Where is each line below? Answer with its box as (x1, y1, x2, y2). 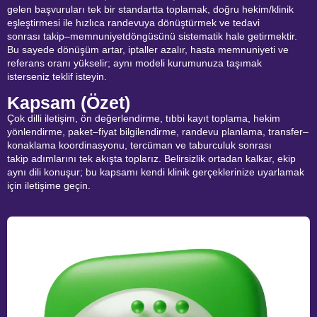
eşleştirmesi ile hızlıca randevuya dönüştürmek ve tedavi (7, 17, 260, 29)
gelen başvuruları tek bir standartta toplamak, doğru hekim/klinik (7, 4, 294, 16)
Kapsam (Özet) (7, 92, 130, 113)
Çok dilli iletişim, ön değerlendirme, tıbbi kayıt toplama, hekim (7, 112, 280, 124)
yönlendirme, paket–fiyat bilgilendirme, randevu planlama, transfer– (7, 125, 309, 137)
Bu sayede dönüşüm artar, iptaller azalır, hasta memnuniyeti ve (7, 44, 289, 56)
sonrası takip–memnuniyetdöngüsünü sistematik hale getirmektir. (7, 30, 297, 42)
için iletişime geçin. (7, 179, 91, 191)
